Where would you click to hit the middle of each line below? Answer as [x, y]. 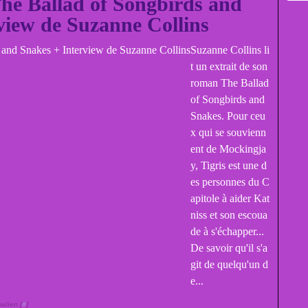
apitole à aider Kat [230, 198]
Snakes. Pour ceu [228, 116]
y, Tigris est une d [229, 165]
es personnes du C [230, 182]
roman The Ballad [230, 83]
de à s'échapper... [227, 231]
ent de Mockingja [228, 149]
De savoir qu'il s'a [229, 248]
